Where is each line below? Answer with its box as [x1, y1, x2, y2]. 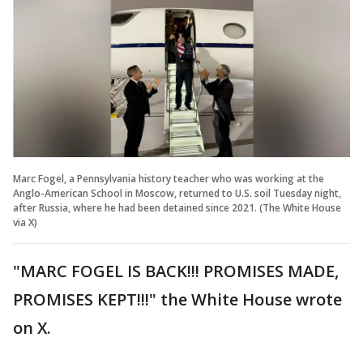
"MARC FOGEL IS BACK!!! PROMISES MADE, [13, 259, 339, 282]
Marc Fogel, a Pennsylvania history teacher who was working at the [13, 171, 324, 186]
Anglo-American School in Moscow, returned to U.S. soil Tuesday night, [13, 186, 341, 200]
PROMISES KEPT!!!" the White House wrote [13, 288, 342, 310]
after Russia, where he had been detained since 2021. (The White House [13, 200, 341, 215]
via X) [13, 215, 37, 229]
